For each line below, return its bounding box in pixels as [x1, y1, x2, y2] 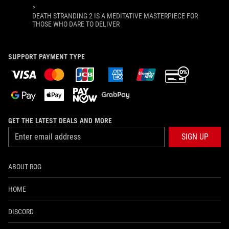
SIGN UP [181, 131, 209, 142]
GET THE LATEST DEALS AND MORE [8, 116, 112, 125]
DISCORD [8, 207, 34, 216]
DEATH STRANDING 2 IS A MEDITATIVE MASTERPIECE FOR [32, 11, 198, 20]
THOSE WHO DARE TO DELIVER [32, 19, 120, 28]
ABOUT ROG [8, 162, 41, 171]
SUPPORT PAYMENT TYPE [8, 52, 85, 61]
